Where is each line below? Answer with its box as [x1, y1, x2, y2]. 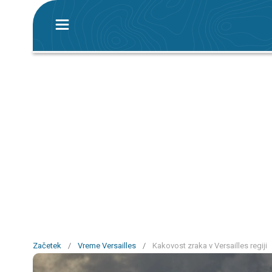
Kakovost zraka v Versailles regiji [152, 241, 267, 250]
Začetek [33, 241, 61, 250]
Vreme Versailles [78, 241, 136, 250]
